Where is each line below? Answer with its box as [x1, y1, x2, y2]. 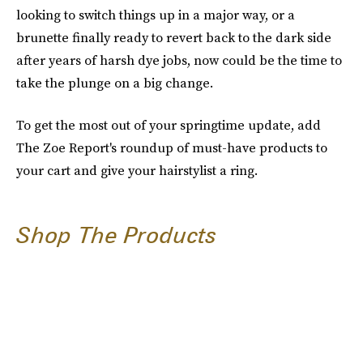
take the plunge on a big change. [16, 74, 213, 92]
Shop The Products [16, 221, 217, 250]
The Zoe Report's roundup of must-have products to [16, 139, 327, 157]
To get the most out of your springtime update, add [16, 116, 321, 135]
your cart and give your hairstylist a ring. [16, 161, 258, 180]
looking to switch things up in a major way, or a [16, 6, 295, 24]
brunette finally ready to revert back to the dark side [16, 28, 331, 47]
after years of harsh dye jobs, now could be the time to [16, 51, 342, 70]
